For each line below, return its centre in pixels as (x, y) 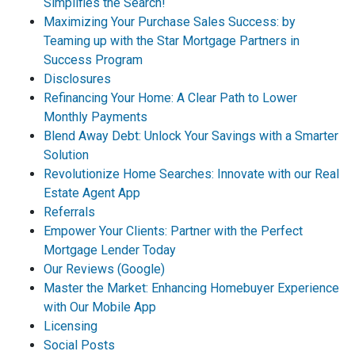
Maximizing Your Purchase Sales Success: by (170, 22)
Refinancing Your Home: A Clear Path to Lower (170, 98)
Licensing (71, 326)
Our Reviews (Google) (104, 269)
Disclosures (77, 79)
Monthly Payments (95, 117)
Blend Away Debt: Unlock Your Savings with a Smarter (191, 136)
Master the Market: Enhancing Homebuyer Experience (191, 288)
